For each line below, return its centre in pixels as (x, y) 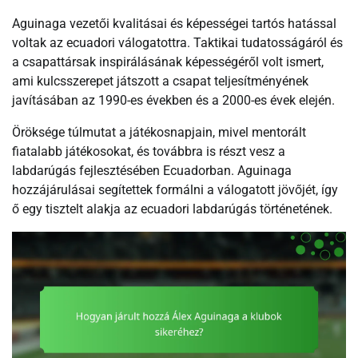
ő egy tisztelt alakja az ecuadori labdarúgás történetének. (172, 209)
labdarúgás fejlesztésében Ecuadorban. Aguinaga (152, 171)
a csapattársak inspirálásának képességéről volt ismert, (168, 62)
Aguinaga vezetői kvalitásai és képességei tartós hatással (174, 24)
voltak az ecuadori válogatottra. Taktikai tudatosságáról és (177, 43)
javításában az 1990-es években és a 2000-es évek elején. (173, 101)
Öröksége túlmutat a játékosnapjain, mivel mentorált (159, 133)
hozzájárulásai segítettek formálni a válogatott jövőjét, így (175, 190)
